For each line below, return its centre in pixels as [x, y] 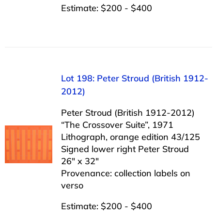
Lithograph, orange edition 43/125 [130, 137]
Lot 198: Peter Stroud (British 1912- [134, 78]
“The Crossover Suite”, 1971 [117, 124]
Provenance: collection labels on [125, 173]
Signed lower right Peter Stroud [125, 149]
